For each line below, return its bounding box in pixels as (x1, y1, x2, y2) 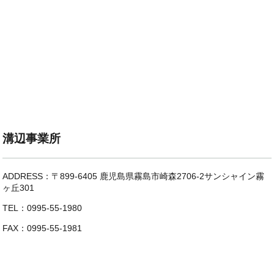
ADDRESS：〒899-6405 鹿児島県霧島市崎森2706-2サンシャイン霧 (2, 171, 265, 181)
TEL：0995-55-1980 (2, 202, 83, 213)
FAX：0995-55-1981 (2, 223, 83, 233)
